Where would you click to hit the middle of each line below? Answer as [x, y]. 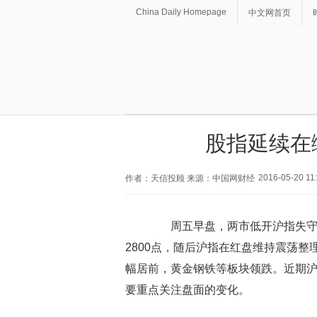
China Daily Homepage [181, 12]
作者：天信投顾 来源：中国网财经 [190, 178]
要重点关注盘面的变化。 [188, 290]
